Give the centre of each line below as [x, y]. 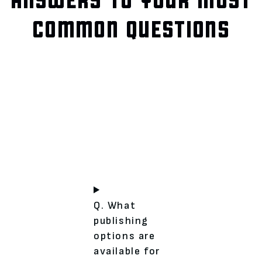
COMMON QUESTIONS [131, 28]
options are [125, 236]
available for [127, 251]
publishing [121, 220]
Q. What [115, 205]
